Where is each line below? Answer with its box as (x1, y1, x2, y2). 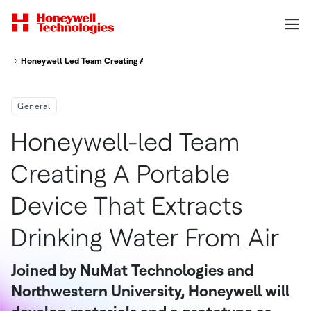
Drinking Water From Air (10, 223, 279, 253)
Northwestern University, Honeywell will (11, 282, 289, 300)
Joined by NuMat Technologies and (11, 261, 253, 279)
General (17, 101, 51, 111)
